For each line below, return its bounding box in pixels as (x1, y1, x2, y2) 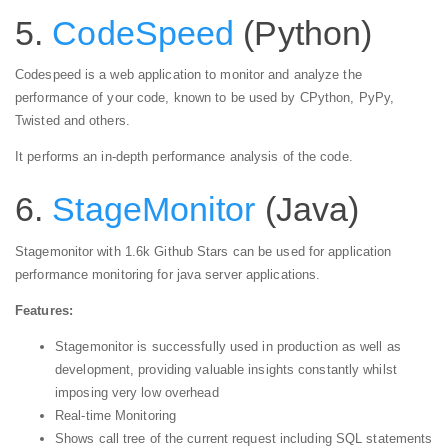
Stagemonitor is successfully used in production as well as (55, 338, 401, 354)
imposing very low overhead (55, 384, 219, 400)
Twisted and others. (15, 113, 130, 129)
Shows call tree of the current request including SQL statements (55, 430, 433, 446)
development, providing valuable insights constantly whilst (55, 361, 397, 377)
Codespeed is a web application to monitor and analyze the (15, 67, 362, 83)
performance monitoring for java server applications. (15, 266, 321, 282)
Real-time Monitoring (55, 407, 176, 423)
